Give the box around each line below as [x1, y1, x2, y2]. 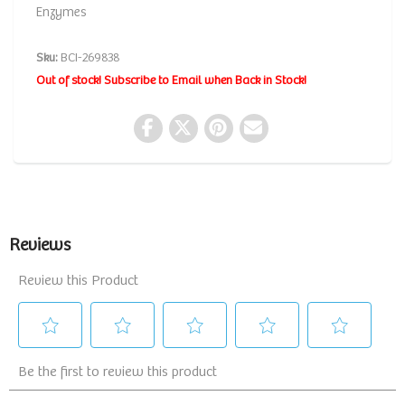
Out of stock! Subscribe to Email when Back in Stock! [36, 73, 306, 88]
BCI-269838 [58, 51, 120, 65]
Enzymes [36, 5, 87, 20]
